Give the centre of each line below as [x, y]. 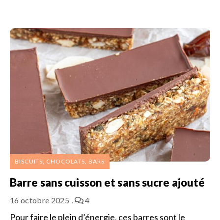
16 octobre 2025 [40, 200]
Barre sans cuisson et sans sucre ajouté [108, 182]
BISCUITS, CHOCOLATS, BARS [60, 161]
